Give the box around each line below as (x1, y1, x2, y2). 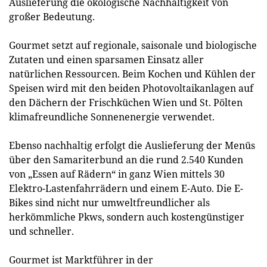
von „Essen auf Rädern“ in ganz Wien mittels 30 (9, 167, 225, 181)
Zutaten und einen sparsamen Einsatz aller (9, 53, 204, 66)
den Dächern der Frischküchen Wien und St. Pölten (9, 96, 243, 109)
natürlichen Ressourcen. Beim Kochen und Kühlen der (9, 67, 256, 80)
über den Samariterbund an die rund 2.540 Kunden (9, 153, 243, 166)
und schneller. (9, 225, 74, 238)
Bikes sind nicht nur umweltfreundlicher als (9, 196, 210, 209)
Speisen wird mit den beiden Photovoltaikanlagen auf (9, 82, 253, 95)
